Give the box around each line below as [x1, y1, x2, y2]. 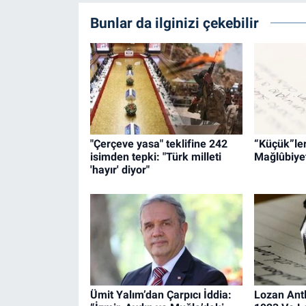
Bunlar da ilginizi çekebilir [89, 14, 259, 32]
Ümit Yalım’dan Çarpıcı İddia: [89, 288, 232, 301]
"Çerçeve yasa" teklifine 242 [89, 137, 227, 151]
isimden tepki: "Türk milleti [89, 150, 221, 164]
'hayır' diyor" [89, 163, 150, 177]
